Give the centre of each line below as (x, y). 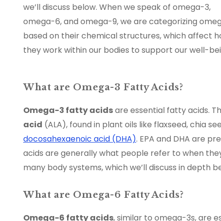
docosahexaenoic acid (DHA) (80, 139)
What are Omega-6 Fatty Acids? (104, 195)
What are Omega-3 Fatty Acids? (103, 88)
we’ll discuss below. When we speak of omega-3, (117, 7)
